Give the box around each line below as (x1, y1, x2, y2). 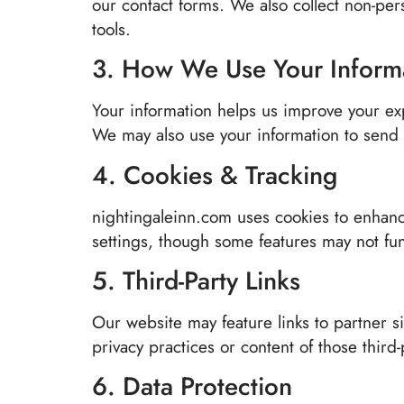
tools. (92, 15, 131, 41)
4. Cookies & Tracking (92, 156, 337, 194)
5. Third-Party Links (92, 262, 300, 300)
